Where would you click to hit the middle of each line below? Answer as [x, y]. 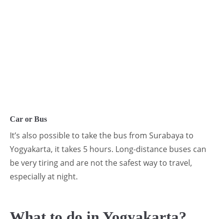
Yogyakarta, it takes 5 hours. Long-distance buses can [108, 149]
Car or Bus [28, 119]
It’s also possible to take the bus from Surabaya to [102, 136]
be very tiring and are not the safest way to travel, [101, 163]
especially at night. [44, 177]
